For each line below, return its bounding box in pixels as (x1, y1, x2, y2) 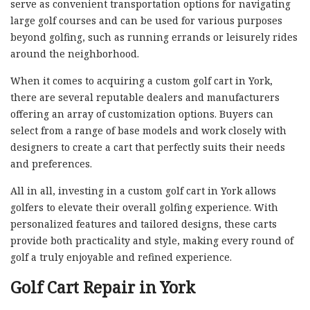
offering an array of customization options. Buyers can (10, 107, 273, 120)
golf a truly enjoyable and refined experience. (10, 250, 232, 264)
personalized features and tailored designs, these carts (10, 217, 277, 230)
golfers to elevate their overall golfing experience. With (10, 200, 278, 214)
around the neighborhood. (10, 46, 139, 60)
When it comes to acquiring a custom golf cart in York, (10, 73, 273, 87)
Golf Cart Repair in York (10, 275, 195, 298)
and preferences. (10, 156, 92, 170)
